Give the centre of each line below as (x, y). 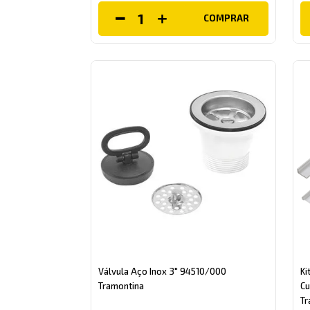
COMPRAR (226, 18)
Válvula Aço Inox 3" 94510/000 (163, 271)
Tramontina (121, 285)
